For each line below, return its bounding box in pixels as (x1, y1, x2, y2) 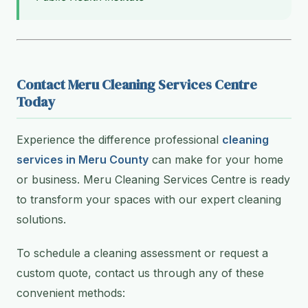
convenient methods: (16, 286, 125, 300)
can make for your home (148, 153, 283, 167)
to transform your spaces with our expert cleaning (16, 192, 281, 207)
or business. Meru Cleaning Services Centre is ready (16, 173, 290, 187)
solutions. (16, 212, 66, 227)
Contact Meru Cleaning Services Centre (16, 75, 257, 95)
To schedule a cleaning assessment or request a (16, 246, 268, 261)
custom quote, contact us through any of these (16, 266, 264, 280)
